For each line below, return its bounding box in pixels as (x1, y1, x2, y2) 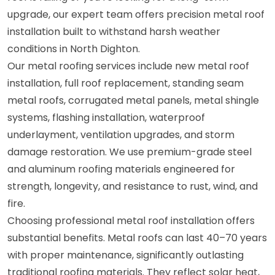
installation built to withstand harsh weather (7, 24, 220, 39)
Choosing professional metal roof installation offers (7, 213, 255, 228)
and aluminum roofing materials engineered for (7, 161, 235, 176)
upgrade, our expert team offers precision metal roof (7, 7, 265, 21)
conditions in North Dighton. (7, 41, 140, 56)
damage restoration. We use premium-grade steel (7, 144, 252, 159)
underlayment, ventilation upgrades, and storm (7, 127, 234, 142)
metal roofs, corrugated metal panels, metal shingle (7, 93, 259, 107)
